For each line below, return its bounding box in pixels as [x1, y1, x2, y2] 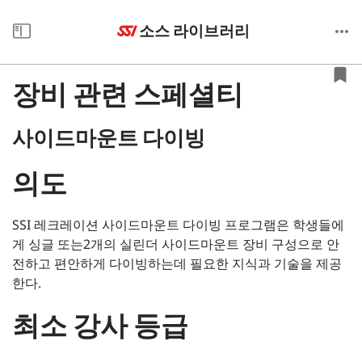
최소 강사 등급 [12, 306, 188, 343]
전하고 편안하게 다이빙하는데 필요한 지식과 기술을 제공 [12, 255, 342, 272]
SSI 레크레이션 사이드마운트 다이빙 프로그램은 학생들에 [12, 216, 344, 234]
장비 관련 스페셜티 [12, 75, 243, 112]
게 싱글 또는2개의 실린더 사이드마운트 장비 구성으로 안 [12, 235, 339, 253]
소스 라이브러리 [139, 19, 250, 41]
